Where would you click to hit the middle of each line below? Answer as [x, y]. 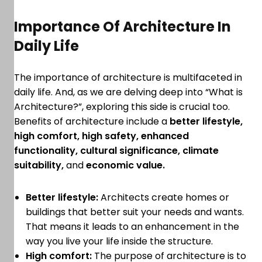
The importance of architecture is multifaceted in [128, 78]
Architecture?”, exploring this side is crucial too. [122, 107]
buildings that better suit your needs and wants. [135, 212]
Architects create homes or [164, 198]
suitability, [39, 166]
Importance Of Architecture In [123, 27]
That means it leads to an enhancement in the [132, 227]
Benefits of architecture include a [92, 122]
